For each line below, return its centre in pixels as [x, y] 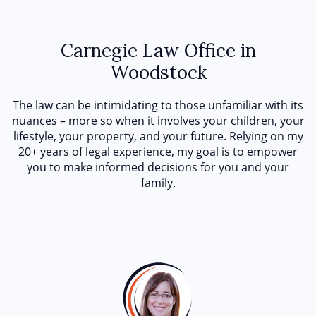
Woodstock [158, 72]
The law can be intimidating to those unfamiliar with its [158, 105]
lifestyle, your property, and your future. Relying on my [158, 136]
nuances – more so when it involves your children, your [158, 120]
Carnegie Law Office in [158, 50]
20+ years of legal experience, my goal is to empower [158, 151]
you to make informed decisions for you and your [158, 167]
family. [158, 182]
